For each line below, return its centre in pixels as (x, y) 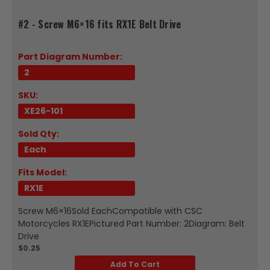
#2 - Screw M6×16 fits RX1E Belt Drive (100, 24)
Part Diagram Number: (70, 56)
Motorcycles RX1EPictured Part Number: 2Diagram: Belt (131, 223)
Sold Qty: (39, 133)
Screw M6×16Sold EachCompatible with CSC (110, 211)
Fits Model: (42, 172)
